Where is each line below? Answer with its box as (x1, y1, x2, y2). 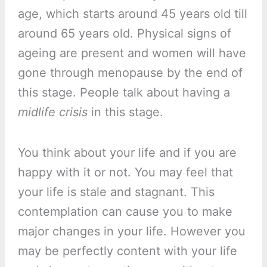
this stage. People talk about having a (17, 85, 230, 100)
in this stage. (87, 105, 163, 120)
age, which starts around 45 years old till (17, 7, 247, 21)
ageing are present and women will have (17, 46, 246, 61)
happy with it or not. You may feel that (17, 165, 233, 180)
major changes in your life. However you (17, 224, 246, 239)
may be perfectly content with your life (17, 244, 237, 259)
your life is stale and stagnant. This (17, 185, 215, 200)
